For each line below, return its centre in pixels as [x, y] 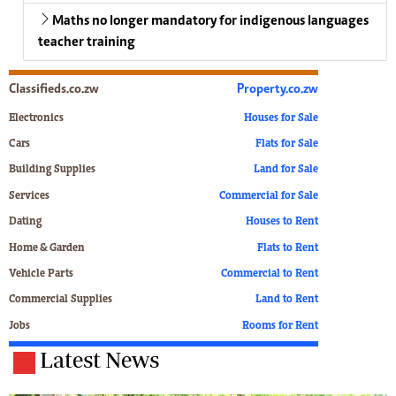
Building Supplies [52, 171]
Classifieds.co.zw [54, 89]
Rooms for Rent [280, 326]
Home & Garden [47, 248]
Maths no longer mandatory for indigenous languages [210, 21]
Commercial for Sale [269, 196]
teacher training [87, 42]
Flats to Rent [288, 248]
